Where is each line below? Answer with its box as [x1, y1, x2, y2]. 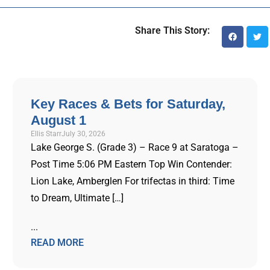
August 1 [30, 113, 86, 128]
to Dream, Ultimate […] [30, 192, 124, 204]
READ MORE [30, 237, 84, 248]
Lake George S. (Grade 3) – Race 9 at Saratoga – [30, 142, 239, 153]
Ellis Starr [30, 130, 61, 138]
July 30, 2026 [61, 130, 105, 138]
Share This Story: [135, 25, 210, 36]
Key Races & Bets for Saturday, [30, 96, 225, 111]
